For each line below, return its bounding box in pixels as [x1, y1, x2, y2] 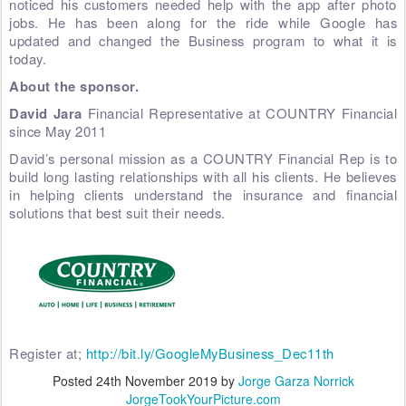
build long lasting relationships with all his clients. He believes [9, 166, 397, 186]
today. [9, 48, 46, 68]
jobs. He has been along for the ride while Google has [9, 12, 397, 32]
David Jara [9, 102, 82, 123]
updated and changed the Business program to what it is [9, 30, 397, 50]
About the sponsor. [9, 75, 139, 96]
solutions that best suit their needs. [9, 202, 226, 222]
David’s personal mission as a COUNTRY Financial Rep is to [9, 148, 397, 168]
